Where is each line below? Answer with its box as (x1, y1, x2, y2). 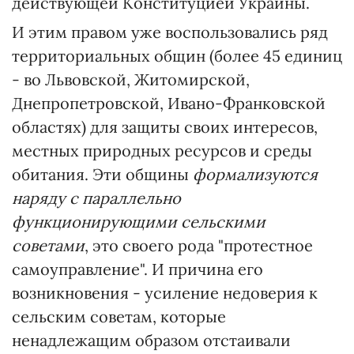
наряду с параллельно (12, 188, 181, 208)
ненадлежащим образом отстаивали (12, 330, 291, 350)
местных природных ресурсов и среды (12, 141, 312, 160)
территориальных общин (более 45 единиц (12, 46, 342, 66)
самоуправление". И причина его (12, 259, 263, 279)
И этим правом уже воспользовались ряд (12, 22, 328, 42)
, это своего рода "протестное (85, 235, 313, 255)
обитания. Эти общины (12, 164, 193, 184)
